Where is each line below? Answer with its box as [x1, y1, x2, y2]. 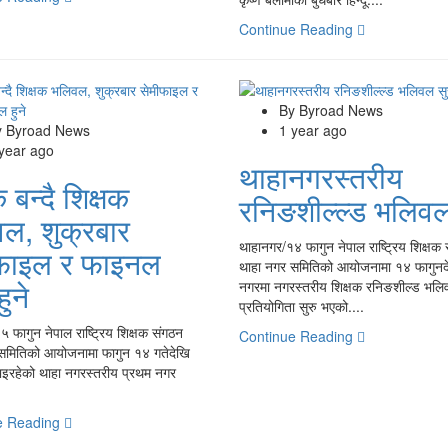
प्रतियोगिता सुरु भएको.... [238, 295, 364, 316]
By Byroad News [278, 99, 383, 120]
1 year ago [278, 119, 347, 140]
